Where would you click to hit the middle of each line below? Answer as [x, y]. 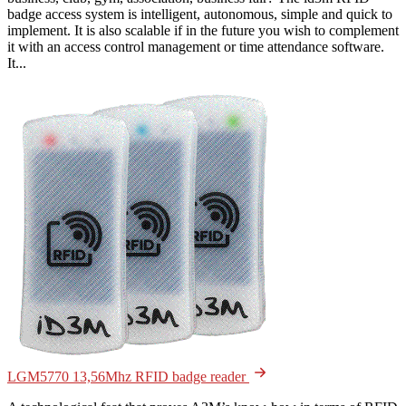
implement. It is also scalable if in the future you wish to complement [203, 30]
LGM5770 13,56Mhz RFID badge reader [128, 376]
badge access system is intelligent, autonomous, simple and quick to [200, 14]
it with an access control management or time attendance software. [196, 46]
